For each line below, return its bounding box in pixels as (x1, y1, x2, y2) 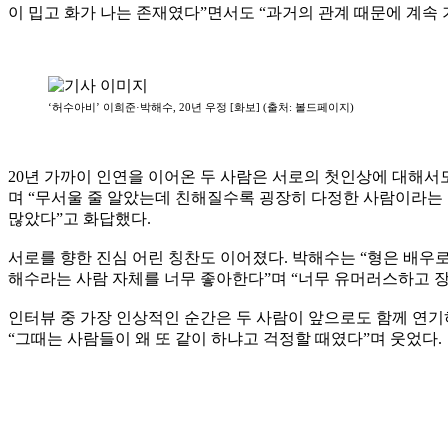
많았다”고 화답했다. (8, 209, 151, 227)
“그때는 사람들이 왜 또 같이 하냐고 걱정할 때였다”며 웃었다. (8, 329, 442, 347)
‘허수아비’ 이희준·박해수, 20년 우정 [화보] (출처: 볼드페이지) (48, 101, 354, 113)
